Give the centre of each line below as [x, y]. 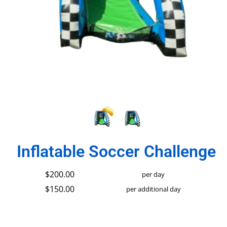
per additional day [153, 189]
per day [154, 175]
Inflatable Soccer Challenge [117, 152]
